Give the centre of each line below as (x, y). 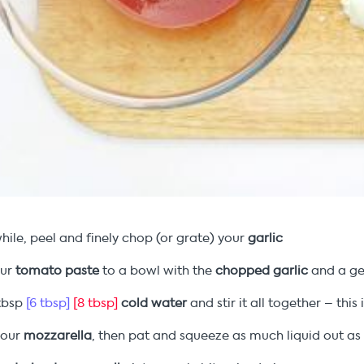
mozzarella (58, 336)
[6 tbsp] (48, 303)
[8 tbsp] (96, 303)
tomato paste (58, 271)
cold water (154, 303)
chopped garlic (262, 271)
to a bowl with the (158, 271)
